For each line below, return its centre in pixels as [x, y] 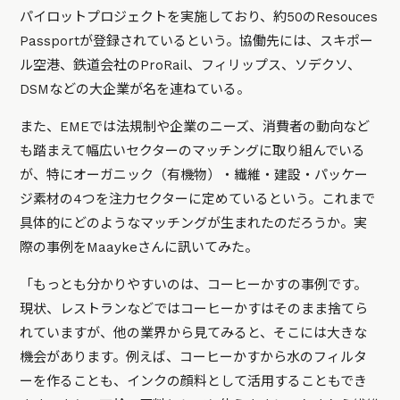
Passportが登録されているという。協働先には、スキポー [197, 41]
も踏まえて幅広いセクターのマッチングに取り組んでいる [193, 150]
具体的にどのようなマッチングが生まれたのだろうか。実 [194, 223]
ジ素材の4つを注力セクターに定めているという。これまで [198, 199]
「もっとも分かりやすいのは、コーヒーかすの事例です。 [194, 284]
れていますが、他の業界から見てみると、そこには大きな [194, 333]
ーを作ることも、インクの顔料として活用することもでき [194, 381]
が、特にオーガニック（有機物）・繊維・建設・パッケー [194, 175]
